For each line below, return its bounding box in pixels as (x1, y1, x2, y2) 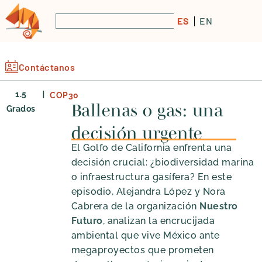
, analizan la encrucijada (102, 215, 215, 227)
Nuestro (199, 201, 238, 212)
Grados (6, 104, 36, 113)
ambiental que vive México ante (71, 230, 220, 242)
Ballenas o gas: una (71, 101, 223, 120)
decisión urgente (71, 123, 203, 143)
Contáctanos (18, 61, 75, 73)
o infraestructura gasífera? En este (71, 171, 232, 183)
